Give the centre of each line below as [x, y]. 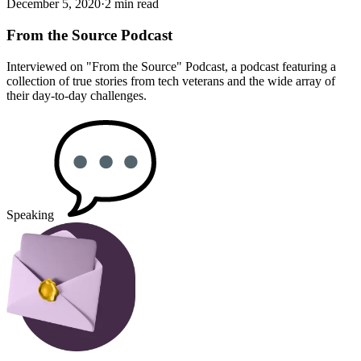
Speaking [30, 214]
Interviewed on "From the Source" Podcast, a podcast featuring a [171, 66]
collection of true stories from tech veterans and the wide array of [171, 81]
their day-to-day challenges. [77, 95]
